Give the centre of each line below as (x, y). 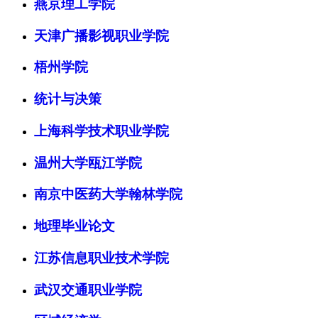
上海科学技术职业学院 (102, 131)
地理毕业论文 (75, 226)
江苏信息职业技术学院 (102, 258)
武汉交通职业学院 (88, 290)
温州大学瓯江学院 (88, 163)
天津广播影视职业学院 (102, 35)
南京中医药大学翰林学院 (108, 194)
